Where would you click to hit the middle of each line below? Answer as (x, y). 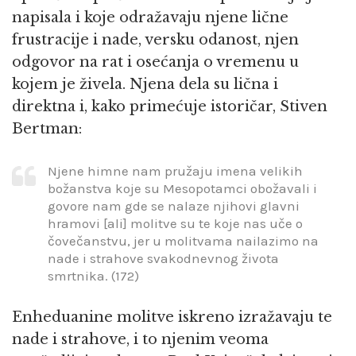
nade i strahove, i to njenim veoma (140, 340)
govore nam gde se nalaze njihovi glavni (174, 205)
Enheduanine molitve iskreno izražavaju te (172, 317)
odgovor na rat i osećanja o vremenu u (155, 62)
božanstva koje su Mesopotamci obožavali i (182, 188)
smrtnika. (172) (93, 275)
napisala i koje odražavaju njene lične (150, 18)
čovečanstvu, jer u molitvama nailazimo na (183, 240)
